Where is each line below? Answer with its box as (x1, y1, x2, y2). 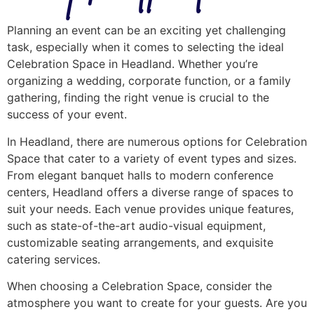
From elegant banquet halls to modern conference (7, 168, 273, 182)
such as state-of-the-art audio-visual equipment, (7, 218, 266, 233)
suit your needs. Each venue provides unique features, (7, 201, 294, 216)
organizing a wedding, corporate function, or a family (7, 74, 291, 88)
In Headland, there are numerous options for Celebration (7, 134, 307, 149)
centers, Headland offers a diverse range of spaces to (7, 184, 294, 199)
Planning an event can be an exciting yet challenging (7, 23, 286, 38)
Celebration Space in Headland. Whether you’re (7, 57, 258, 71)
